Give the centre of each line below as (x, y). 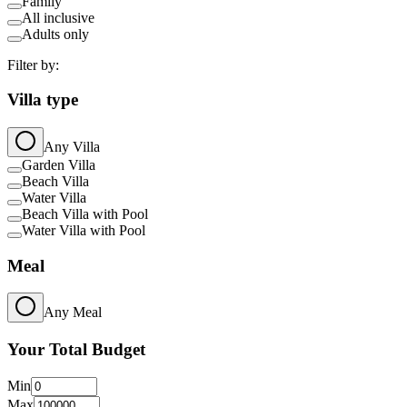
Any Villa (72, 146)
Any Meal (73, 313)
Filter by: (33, 65)
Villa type (43, 100)
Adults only (55, 34)
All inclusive (58, 17)
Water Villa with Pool (84, 230)
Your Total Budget (76, 350)
